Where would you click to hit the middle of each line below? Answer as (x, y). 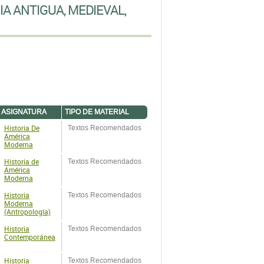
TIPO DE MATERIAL (97, 112)
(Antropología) (27, 212)
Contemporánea (29, 237)
